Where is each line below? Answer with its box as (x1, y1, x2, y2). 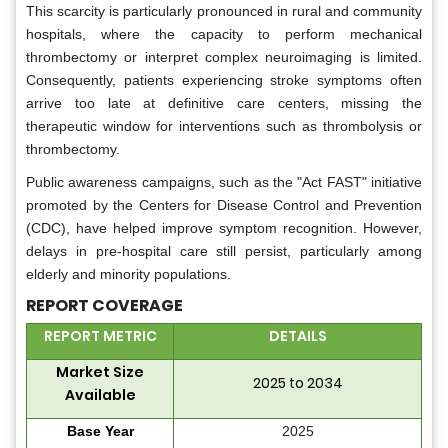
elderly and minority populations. (26, 266, 231, 283)
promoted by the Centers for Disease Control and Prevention (26, 197, 422, 214)
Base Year (66, 423, 134, 440)
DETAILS (268, 326, 327, 347)
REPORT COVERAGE (26, 294, 183, 318)
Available (64, 385, 136, 406)
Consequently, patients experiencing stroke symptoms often (26, 72, 422, 89)
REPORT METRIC (43, 326, 157, 347)
